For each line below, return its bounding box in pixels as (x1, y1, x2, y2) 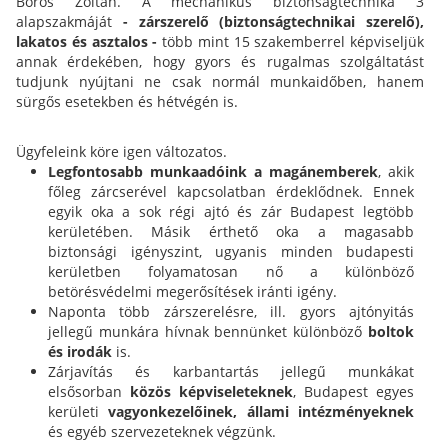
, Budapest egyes (293, 382, 414, 401)
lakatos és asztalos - (16, 32, 158, 51)
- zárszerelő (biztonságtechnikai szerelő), (122, 12, 424, 31)
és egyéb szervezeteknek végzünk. (48, 422, 276, 441)
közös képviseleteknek (130, 382, 293, 401)
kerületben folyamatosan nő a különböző (48, 262, 414, 281)
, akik (378, 162, 414, 181)
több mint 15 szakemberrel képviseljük (157, 32, 424, 51)
